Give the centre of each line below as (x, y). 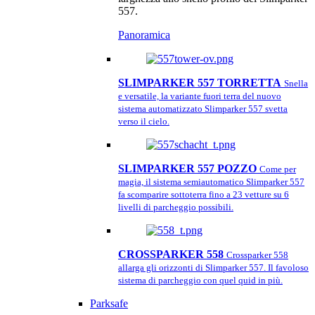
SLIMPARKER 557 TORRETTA (200, 83)
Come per (278, 169)
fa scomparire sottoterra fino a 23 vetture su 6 (204, 194)
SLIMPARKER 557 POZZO (187, 168)
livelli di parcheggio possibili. (176, 207)
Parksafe (109, 303)
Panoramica (144, 35)
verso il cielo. (144, 121)
